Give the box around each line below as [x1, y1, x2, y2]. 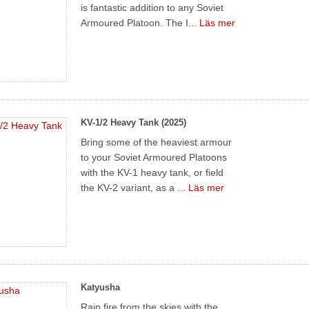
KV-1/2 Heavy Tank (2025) [81, 117, 187, 128]
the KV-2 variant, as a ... [81, 181, 189, 193]
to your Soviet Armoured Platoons [81, 151, 228, 163]
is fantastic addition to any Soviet [81, 1, 224, 13]
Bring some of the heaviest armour [81, 136, 232, 148]
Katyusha [81, 281, 121, 292]
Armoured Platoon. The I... [81, 17, 200, 28]
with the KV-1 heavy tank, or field [81, 166, 224, 178]
